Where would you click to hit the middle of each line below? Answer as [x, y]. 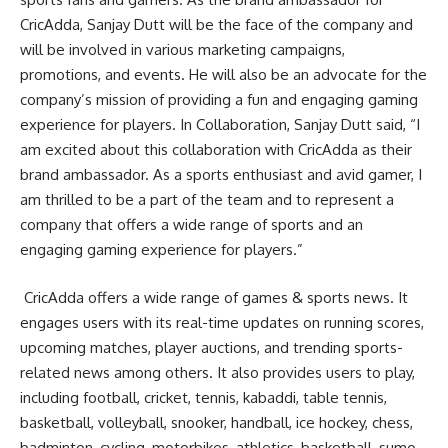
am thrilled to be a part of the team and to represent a [207, 199]
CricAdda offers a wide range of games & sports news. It [214, 297]
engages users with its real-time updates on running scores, [222, 322]
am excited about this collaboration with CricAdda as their [216, 149]
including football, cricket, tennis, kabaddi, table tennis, [203, 397]
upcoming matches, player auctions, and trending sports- [211, 347]
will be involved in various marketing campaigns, [182, 49]
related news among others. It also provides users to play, [217, 372]
